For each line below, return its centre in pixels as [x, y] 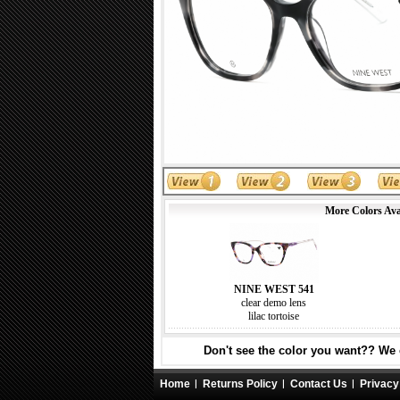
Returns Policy [240, 384]
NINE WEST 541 [274, 289]
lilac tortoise [274, 316]
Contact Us [319, 384]
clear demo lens [274, 302]
